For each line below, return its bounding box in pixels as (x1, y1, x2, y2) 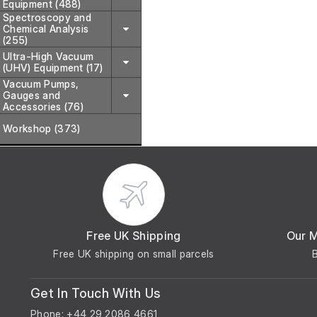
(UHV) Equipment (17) (3, 62, 103, 74)
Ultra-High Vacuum (3, 50, 94, 62)
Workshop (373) (3, 122, 81, 134)
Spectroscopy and (3, 11, 92, 23)
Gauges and (3, 89, 61, 101)
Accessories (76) (3, 100, 84, 113)
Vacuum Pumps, (3, 78, 79, 90)
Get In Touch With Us (30, 286, 161, 301)
